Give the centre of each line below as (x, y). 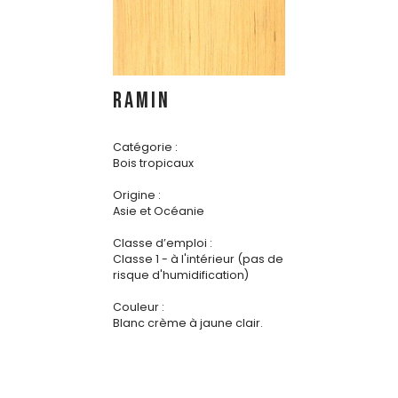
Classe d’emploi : (163, 243)
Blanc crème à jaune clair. (188, 323)
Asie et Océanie (159, 211)
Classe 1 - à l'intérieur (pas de (198, 259)
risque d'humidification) (181, 275)
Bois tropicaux (153, 163)
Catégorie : (145, 147)
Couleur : (139, 307)
